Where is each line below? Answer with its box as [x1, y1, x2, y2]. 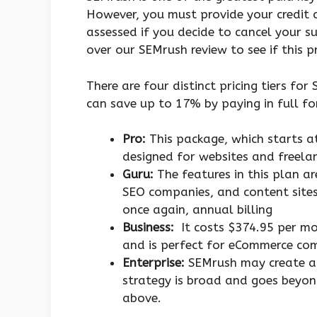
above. [122, 291, 161, 306]
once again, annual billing [122, 202, 272, 217]
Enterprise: [122, 255, 185, 270]
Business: [122, 220, 174, 235]
